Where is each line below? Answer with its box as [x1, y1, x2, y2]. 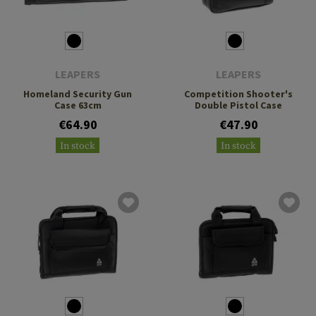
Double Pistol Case [195, 99, 282, 112]
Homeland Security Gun [23, 87, 132, 101]
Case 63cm [54, 99, 102, 112]
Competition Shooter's [184, 87, 293, 101]
